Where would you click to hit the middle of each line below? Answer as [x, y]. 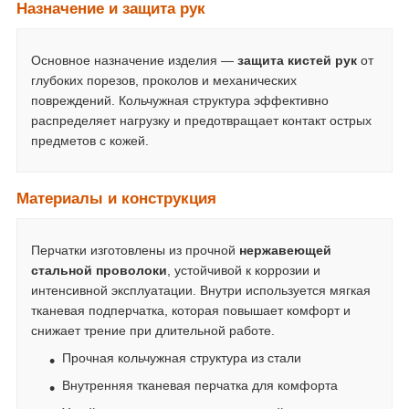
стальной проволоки [99, 270]
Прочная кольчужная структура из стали [182, 357]
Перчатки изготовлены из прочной [135, 250]
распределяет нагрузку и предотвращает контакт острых [201, 121]
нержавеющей [285, 250]
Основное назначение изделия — [134, 61]
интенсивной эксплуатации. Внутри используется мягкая [201, 290]
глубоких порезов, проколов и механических [164, 81]
